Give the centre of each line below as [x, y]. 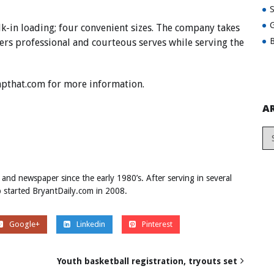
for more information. [95, 84]
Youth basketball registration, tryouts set [147, 261]
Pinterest [157, 224]
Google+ [24, 224]
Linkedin [91, 224]
